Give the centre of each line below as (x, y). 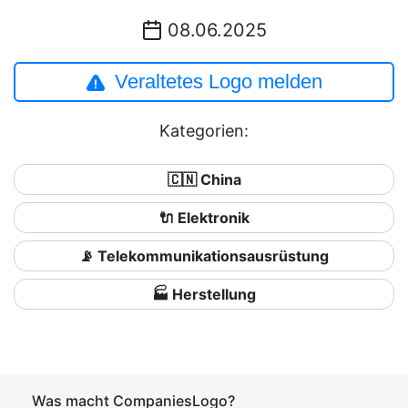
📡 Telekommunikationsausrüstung (204, 256)
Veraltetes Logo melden (219, 82)
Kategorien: (204, 131)
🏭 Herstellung (204, 294)
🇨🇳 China (204, 179)
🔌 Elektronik (204, 218)
